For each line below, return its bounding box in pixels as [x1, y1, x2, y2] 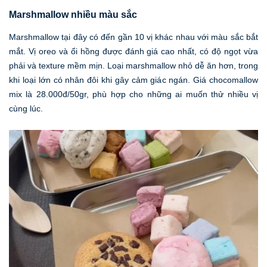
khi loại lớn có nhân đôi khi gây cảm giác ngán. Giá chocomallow [9, 75, 258, 85]
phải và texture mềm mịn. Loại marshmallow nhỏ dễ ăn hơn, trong [9, 61, 258, 71]
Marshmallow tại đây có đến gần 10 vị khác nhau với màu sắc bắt [9, 32, 258, 42]
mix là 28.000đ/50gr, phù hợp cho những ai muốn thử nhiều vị [9, 89, 258, 100]
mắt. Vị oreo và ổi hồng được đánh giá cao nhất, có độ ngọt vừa [9, 46, 258, 57]
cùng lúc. [9, 104, 43, 114]
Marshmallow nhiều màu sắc [9, 9, 137, 20]
